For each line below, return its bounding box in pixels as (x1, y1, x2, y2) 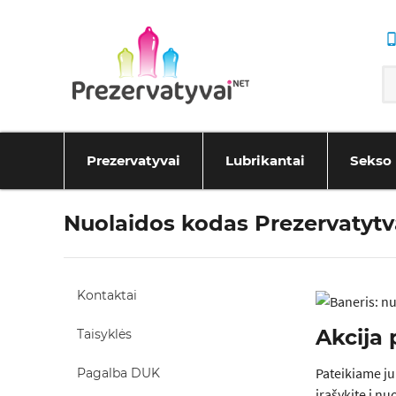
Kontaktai (77, 287, 137, 303)
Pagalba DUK (77, 365, 160, 381)
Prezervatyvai (87, 152, 180, 169)
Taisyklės (77, 326, 132, 342)
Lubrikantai (225, 152, 305, 169)
